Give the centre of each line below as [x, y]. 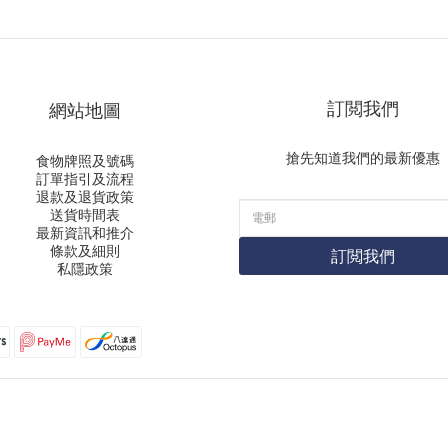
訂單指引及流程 [85, 178]
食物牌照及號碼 [85, 160]
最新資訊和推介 [85, 232]
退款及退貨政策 [85, 196]
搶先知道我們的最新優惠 [362, 157]
